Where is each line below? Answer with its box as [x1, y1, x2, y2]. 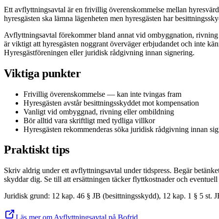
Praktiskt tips [4, 143, 69, 156]
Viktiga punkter [4, 66, 81, 80]
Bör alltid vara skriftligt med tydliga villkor [23, 116, 155, 125]
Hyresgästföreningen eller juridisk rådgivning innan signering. [4, 48, 195, 57]
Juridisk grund [4, 192, 48, 200]
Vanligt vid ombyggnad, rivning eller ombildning [23, 107, 174, 116]
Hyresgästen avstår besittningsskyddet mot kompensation [23, 98, 199, 107]
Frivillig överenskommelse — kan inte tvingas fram [23, 89, 181, 98]
